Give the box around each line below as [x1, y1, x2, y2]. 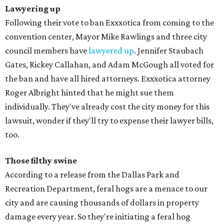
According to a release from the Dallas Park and [5, 169, 179, 179]
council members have [5, 45, 88, 55]
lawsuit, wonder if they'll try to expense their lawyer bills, [5, 115, 213, 125]
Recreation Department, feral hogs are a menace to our [5, 183, 207, 193]
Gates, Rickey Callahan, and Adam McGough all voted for [5, 59, 214, 69]
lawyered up [88, 45, 134, 55]
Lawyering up [5, 3, 60, 13]
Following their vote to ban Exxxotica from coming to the [5, 17, 214, 27]
